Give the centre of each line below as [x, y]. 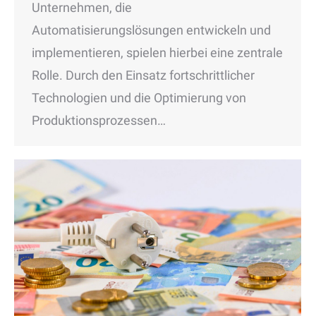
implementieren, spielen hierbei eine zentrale [157, 52]
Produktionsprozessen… [99, 120]
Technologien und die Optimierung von [139, 97]
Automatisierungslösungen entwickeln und [151, 30]
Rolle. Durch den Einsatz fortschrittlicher [143, 75]
